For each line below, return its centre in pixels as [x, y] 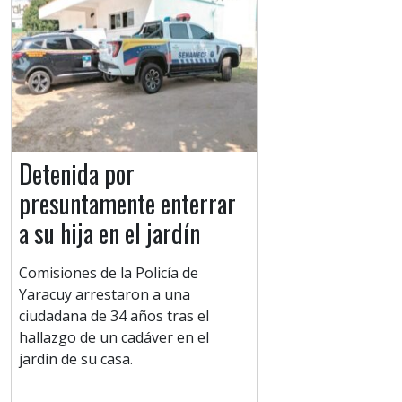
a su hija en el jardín [109, 233]
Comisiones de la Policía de [109, 273]
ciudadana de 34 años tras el [114, 316]
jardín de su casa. [76, 359]
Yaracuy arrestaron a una [105, 295]
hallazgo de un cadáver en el [114, 338]
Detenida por [77, 174]
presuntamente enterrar [127, 204]
